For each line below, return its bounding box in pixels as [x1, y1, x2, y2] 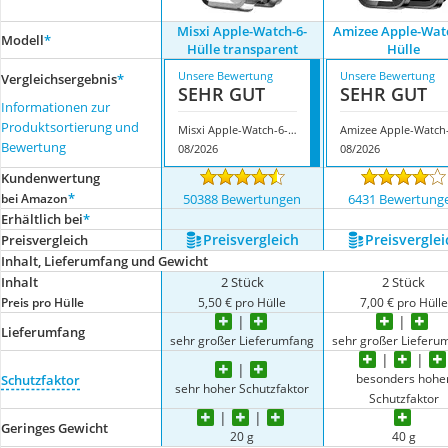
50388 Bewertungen [183, 190, 302, 208]
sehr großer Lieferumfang [170, 332, 315, 348]
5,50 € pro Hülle [198, 294, 287, 310]
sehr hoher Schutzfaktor [175, 380, 310, 396]
